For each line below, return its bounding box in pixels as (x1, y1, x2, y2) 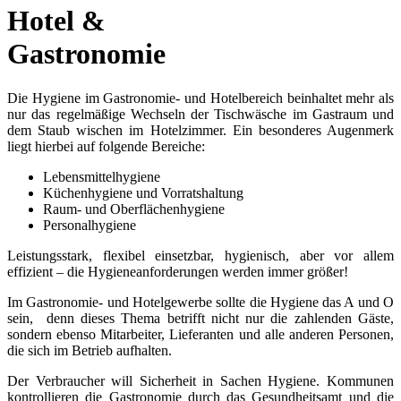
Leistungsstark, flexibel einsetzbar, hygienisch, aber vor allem (7, 247, 394, 263)
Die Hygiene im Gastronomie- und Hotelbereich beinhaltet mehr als (7, 90, 394, 106)
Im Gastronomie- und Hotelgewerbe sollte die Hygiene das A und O (7, 294, 394, 310)
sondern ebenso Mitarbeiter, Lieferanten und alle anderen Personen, (7, 326, 394, 342)
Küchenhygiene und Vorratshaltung (43, 184, 243, 200)
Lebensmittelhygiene (43, 168, 160, 184)
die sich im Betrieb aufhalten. (7, 342, 172, 358)
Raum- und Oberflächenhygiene (43, 200, 225, 217)
